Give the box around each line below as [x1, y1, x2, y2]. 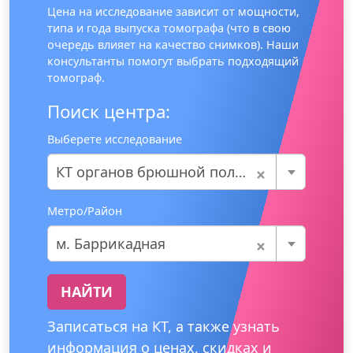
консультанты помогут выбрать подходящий [47, 53, 299, 69]
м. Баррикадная [56, 233, 165, 253]
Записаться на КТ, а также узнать [47, 316, 280, 336]
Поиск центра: [47, 98, 170, 124]
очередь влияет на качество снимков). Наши [47, 36, 299, 52]
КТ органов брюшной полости [56, 162, 235, 181]
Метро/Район [47, 203, 122, 218]
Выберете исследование [47, 131, 182, 147]
